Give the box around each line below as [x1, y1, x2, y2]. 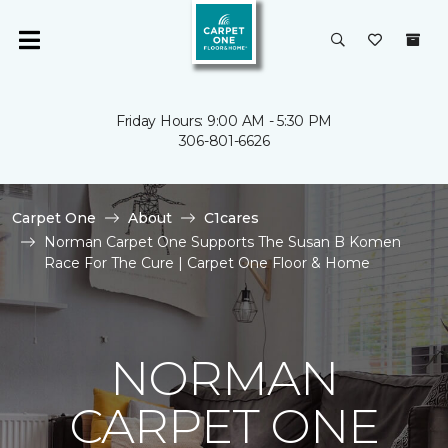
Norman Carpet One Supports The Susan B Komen [44, 233, 401, 251]
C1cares [204, 209, 259, 227]
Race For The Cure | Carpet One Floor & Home [44, 254, 370, 272]
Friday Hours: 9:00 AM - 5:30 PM [115, 112, 333, 130]
